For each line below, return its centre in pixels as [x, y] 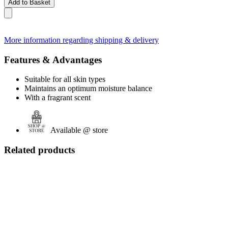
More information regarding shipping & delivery [81, 40]
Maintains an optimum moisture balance [88, 89]
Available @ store [79, 130]
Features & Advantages [53, 60]
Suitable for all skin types [65, 79]
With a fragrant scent [58, 98]
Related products [39, 150]
